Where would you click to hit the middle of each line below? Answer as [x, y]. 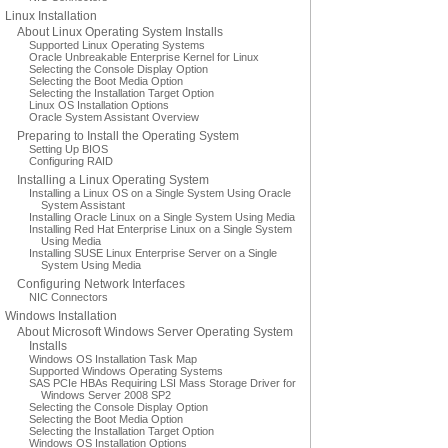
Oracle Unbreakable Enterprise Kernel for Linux [144, 57]
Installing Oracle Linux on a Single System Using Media [162, 217]
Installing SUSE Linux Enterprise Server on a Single [153, 253]
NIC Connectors [68, 297]
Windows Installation [61, 316]
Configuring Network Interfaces [101, 284]
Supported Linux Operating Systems [117, 45]
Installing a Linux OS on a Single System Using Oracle [160, 193]
